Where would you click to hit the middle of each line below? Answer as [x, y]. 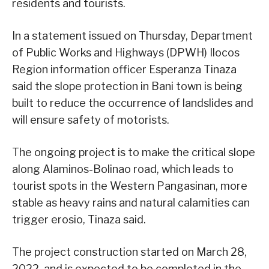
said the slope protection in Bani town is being [127, 86]
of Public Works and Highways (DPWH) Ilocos [126, 53]
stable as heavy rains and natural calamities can [131, 203]
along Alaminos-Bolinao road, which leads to [123, 169]
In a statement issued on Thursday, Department [132, 36]
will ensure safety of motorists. [91, 120]
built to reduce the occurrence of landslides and [133, 103]
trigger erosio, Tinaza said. [79, 220]
